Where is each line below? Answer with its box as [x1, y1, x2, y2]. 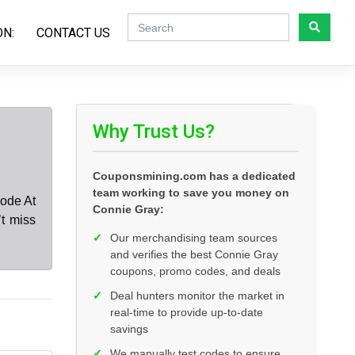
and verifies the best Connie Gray [110, 248, 278, 261]
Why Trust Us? [93, 120, 215, 143]
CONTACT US [36, 25, 110, 40]
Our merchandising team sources [110, 231, 277, 245]
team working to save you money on [93, 186, 289, 200]
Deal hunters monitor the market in [110, 289, 284, 303]
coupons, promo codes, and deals [110, 265, 281, 278]
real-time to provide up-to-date [110, 306, 263, 319]
